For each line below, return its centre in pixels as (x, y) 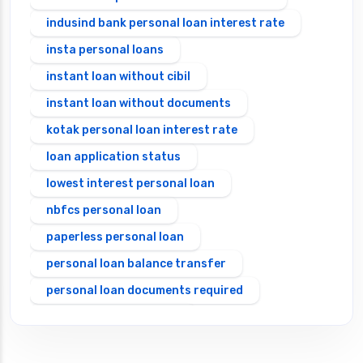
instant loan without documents (139, 103)
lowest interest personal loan (130, 183)
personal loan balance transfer (136, 263)
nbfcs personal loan (104, 210)
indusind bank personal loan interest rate (165, 23)
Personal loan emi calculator (128, 344)
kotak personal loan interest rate (142, 130)
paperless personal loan (115, 237)
